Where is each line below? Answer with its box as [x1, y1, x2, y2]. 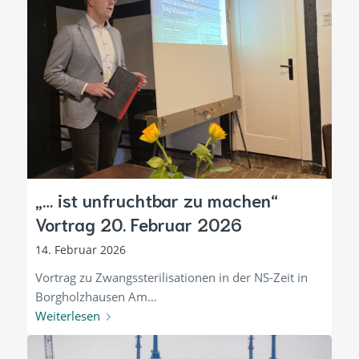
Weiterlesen [34, 307, 100, 324]
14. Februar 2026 [34, 242, 126, 257]
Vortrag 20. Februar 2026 [34, 212, 242, 235]
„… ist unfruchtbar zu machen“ [34, 188, 278, 211]
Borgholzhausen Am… [34, 288, 157, 305]
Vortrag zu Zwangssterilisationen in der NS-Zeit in [34, 268, 308, 285]
